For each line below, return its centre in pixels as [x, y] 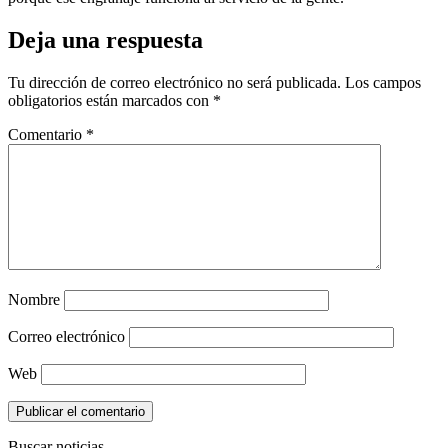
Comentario [47, 134]
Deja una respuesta [105, 39]
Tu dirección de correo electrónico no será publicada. [174, 82]
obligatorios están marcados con [110, 100]
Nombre [34, 299]
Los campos [383, 82]
